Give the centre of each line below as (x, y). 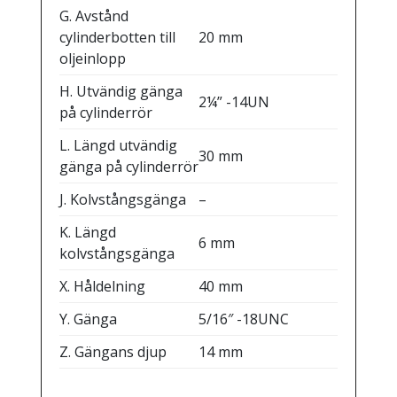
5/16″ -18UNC (243, 319)
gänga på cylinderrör (128, 166)
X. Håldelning (102, 286)
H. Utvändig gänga (121, 91)
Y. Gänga (88, 319)
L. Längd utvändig (118, 145)
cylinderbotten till (117, 37)
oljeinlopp (92, 58)
